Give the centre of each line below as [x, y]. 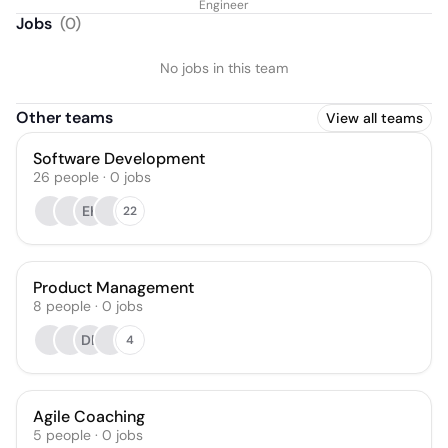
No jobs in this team [224, 68]
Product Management [113, 287]
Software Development [119, 158]
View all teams [374, 118]
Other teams [64, 117]
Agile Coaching [89, 416]
